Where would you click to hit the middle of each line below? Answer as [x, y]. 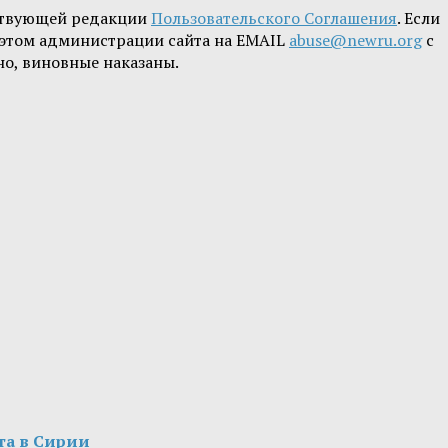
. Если [418, 18]
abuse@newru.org [355, 40]
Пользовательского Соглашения [274, 18]
